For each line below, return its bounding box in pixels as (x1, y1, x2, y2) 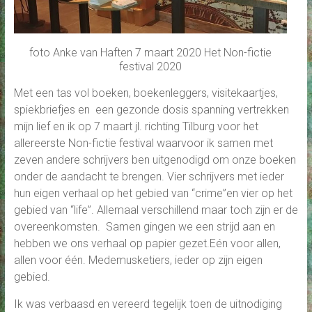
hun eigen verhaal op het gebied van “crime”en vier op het (13, 186, 292, 200)
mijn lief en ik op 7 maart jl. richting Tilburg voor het (13, 119, 258, 133)
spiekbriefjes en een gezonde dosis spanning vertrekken (13, 102, 289, 116)
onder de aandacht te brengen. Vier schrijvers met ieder (13, 169, 284, 183)
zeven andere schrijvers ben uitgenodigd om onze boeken (13, 153, 296, 166)
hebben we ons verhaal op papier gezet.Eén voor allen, (13, 236, 281, 250)
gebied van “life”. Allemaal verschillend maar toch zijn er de (13, 203, 298, 217)
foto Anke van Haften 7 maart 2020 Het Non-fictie (29, 45, 272, 59)
